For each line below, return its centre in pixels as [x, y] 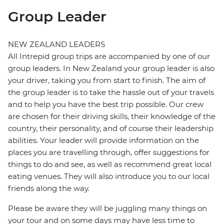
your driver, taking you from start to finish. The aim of [107, 80]
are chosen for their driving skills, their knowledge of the [112, 116]
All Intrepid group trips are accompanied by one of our [109, 56]
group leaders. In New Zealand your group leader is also [111, 68]
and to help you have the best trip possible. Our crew [106, 104]
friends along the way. [49, 188]
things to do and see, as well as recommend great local [110, 164]
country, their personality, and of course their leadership [111, 128]
